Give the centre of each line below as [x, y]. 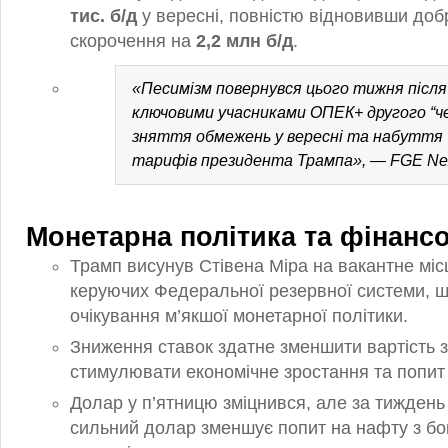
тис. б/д [103, 16]
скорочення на [133, 41]
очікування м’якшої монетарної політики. [239, 316]
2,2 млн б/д [244, 41]
